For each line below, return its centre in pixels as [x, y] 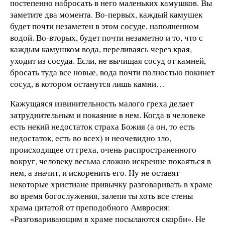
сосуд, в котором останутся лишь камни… [87, 83]
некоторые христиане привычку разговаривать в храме [111, 184]
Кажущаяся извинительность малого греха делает [102, 103]
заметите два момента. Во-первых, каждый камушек [106, 14]
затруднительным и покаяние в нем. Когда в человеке [108, 115]
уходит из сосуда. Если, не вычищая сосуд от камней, [108, 60]
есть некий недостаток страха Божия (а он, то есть [102, 127]
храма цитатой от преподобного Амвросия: [90, 207]
